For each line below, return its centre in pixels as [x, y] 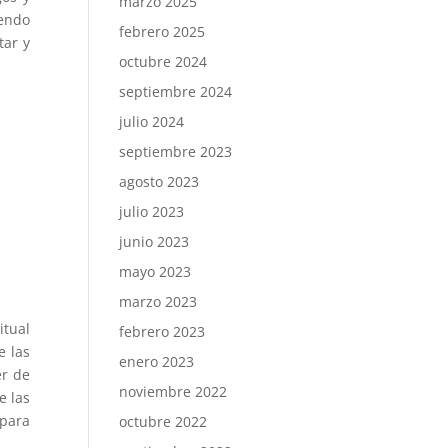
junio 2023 [154, 241]
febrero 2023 [162, 331]
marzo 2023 [158, 301]
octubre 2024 [163, 61]
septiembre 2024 [176, 91]
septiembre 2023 [176, 151]
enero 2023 [157, 361]
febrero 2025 [162, 31]
